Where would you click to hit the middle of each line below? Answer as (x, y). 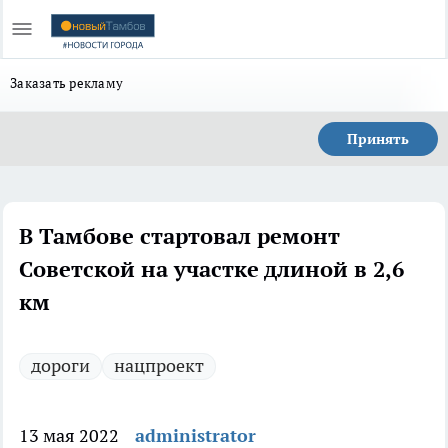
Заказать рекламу (67, 83)
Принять (378, 139)
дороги (60, 365)
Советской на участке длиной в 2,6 (211, 269)
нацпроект (159, 365)
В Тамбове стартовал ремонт (179, 236)
